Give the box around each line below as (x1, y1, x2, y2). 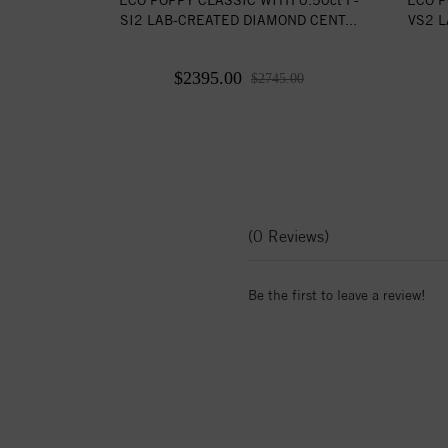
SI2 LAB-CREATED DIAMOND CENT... (120, 11, 358, 28)
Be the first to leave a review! (248, 286, 427, 303)
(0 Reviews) (248, 226, 330, 246)
